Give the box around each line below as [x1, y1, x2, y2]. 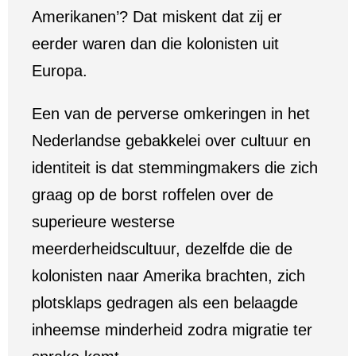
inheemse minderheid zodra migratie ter [32, 321, 312, 339]
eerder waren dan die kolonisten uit [32, 35, 279, 52]
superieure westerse [32, 213, 175, 230]
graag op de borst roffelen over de [32, 186, 273, 203]
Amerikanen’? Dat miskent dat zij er [32, 8, 282, 25]
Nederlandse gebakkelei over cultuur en [32, 132, 311, 149]
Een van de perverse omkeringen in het [32, 105, 310, 122]
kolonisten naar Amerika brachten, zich [32, 267, 305, 284]
